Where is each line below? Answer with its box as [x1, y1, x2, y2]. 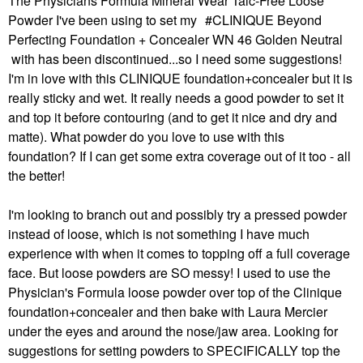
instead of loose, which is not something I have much [8, 224, 310, 243]
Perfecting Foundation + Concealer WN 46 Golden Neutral [8, 30, 343, 49]
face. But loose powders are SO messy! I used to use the [8, 263, 331, 282]
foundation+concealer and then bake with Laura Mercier [8, 302, 327, 321]
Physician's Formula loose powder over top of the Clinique [8, 283, 342, 301]
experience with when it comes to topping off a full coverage [8, 244, 350, 263]
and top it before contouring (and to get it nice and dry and [8, 108, 337, 126]
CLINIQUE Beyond [212, 11, 322, 29]
